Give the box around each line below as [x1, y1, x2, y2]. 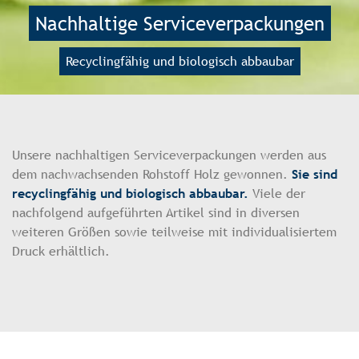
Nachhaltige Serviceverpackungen [34, 12, 325, 35]
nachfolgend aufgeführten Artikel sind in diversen [12, 205, 300, 221]
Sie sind [292, 167, 337, 183]
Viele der [248, 186, 305, 202]
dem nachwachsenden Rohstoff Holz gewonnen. [12, 167, 292, 183]
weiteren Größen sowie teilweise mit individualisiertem [12, 224, 337, 240]
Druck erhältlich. [12, 244, 110, 260]
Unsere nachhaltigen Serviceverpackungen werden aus [12, 147, 326, 163]
